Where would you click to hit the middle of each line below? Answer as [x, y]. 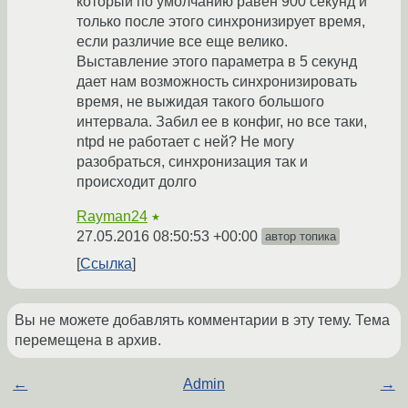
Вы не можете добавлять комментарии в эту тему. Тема [202, 321]
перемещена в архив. [88, 341]
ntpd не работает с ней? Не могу [185, 142]
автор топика [301, 237]
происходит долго [137, 182]
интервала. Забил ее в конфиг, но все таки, [222, 122]
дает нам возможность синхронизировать [217, 82]
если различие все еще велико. [182, 42]
